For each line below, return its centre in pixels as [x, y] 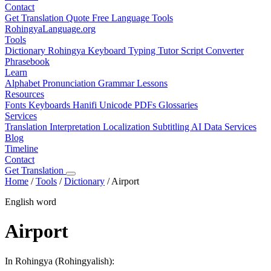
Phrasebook [27, 61]
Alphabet [24, 83]
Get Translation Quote [48, 18]
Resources [24, 94]
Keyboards [51, 105]
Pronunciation [70, 83]
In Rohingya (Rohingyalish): [60, 261]
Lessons [152, 83]
